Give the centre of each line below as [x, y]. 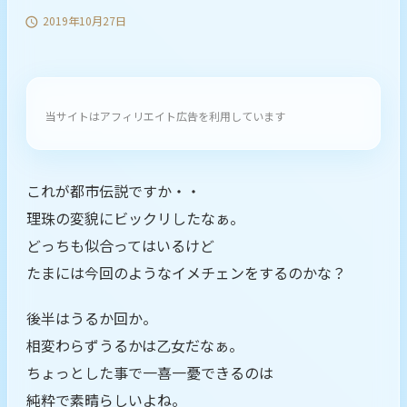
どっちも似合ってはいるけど [120, 245]
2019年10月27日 [84, 20]
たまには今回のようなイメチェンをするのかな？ [186, 272]
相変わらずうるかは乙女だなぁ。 [135, 346]
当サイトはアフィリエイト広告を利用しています [165, 115]
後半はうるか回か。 [92, 318]
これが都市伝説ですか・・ [114, 190]
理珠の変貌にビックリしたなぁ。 [135, 218]
